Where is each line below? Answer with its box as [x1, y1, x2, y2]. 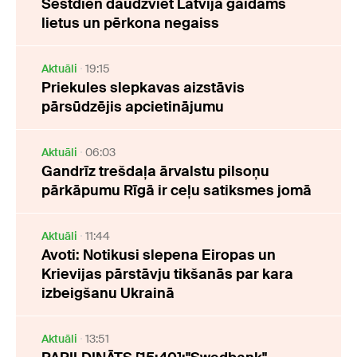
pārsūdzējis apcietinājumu [41, 96, 224, 116]
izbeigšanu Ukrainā [41, 283, 175, 303]
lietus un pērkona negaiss [41, 13, 219, 33]
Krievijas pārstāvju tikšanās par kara [41, 264, 293, 284]
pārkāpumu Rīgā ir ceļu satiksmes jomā [41, 180, 312, 200]
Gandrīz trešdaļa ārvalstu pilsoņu [41, 161, 269, 181]
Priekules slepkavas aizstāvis [41, 77, 245, 97]
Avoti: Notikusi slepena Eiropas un [41, 245, 276, 265]
